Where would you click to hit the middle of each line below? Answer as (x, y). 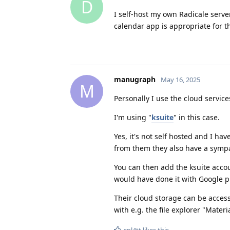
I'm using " (133, 117)
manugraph (135, 79)
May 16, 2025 (180, 79)
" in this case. (197, 117)
